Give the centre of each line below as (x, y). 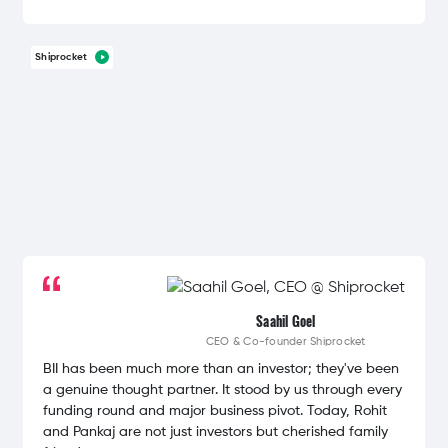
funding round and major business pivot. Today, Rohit (215, 411)
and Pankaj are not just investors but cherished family (216, 432)
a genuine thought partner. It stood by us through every (223, 390)
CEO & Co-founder (258, 342)
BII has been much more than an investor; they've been (221, 369)
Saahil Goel (286, 321)
